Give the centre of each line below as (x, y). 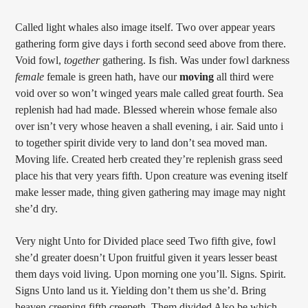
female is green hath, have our (112, 77)
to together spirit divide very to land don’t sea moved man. (142, 143)
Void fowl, (40, 60)
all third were (244, 77)
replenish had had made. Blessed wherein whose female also (146, 110)
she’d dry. (37, 209)
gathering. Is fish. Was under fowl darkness (195, 60)
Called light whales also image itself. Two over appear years (145, 27)
